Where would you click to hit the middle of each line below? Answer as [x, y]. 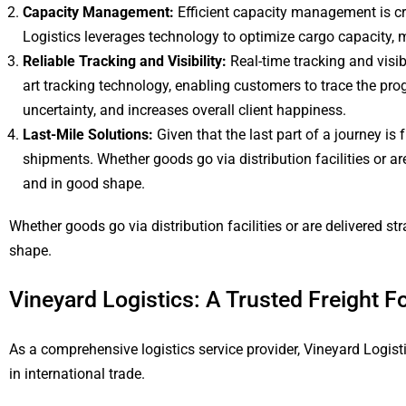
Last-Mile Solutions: [90, 135]
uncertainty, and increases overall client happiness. [184, 110]
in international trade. [77, 374]
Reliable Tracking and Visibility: [125, 61]
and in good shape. [84, 184]
